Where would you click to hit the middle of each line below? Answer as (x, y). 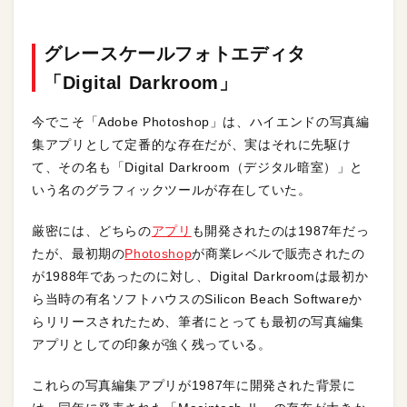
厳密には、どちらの (92, 231)
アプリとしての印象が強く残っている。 (152, 344)
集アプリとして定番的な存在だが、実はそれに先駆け (192, 144)
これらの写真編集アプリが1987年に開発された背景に (194, 385)
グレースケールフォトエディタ (175, 54)
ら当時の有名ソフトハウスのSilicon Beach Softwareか (198, 299)
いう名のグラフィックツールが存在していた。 (172, 190)
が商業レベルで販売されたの (278, 253)
